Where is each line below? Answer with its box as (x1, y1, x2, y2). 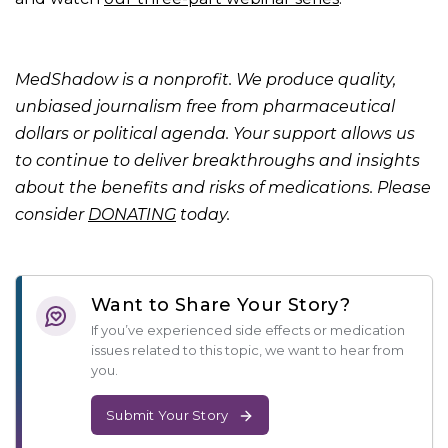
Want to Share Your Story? (91, 294, 350, 317)
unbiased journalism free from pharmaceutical (15, 97, 395, 117)
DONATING (88, 205, 176, 225)
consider (15, 205, 88, 225)
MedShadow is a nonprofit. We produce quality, (15, 70, 396, 90)
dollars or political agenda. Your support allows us (15, 124, 415, 144)
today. (180, 205, 230, 225)
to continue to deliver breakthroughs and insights (15, 151, 420, 171)
